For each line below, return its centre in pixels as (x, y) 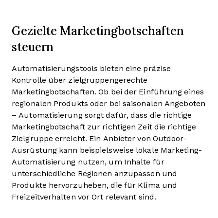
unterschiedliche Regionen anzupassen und (95, 173)
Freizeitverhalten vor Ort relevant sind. (84, 197)
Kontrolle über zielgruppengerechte (80, 80)
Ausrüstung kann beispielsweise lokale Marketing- (107, 150)
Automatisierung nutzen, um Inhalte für (88, 162)
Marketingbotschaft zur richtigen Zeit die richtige (104, 127)
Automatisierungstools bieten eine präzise (91, 68)
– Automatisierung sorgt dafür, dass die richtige (102, 115)
